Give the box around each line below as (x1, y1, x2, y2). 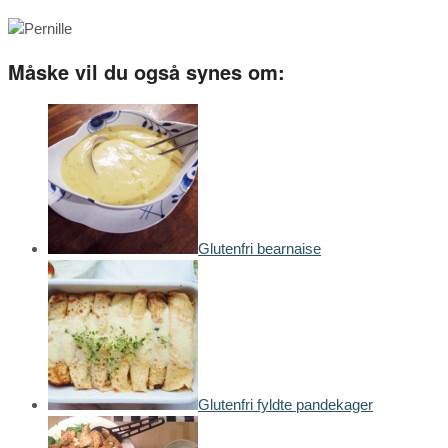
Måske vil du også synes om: (8, 56, 285, 86)
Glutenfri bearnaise (198, 239, 321, 257)
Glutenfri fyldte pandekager (198, 395, 373, 413)
